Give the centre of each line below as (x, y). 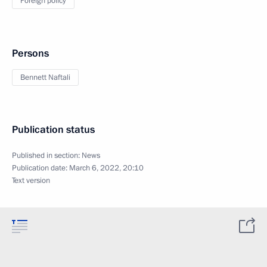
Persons (30, 53)
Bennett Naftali (45, 77)
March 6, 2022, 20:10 (106, 168)
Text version (31, 181)
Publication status (53, 130)
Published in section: (47, 156)
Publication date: (41, 168)
